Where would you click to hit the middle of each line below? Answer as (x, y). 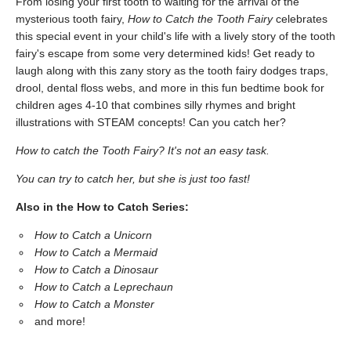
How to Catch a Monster (94, 304)
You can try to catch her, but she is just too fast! (133, 179)
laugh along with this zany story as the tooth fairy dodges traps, (172, 71)
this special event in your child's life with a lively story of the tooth (175, 36)
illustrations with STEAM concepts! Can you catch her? (151, 122)
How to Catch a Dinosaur (96, 270)
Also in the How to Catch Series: (102, 207)
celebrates (302, 19)
